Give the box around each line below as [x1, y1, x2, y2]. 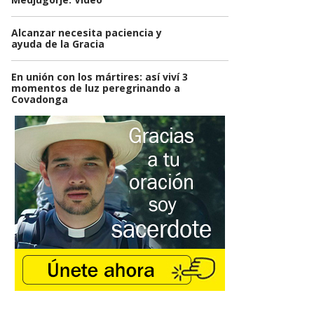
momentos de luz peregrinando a [11, 81, 180, 95]
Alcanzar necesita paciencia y [11, 26, 162, 40]
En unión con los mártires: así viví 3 [11, 70, 188, 84]
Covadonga [11, 93, 68, 107]
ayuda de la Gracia [11, 37, 104, 51]
